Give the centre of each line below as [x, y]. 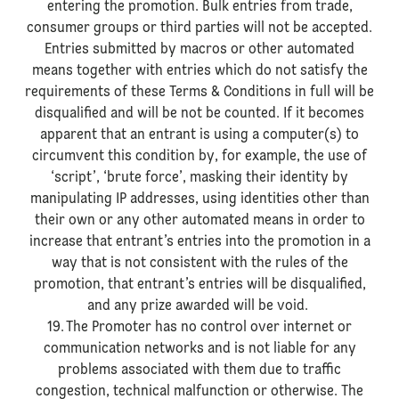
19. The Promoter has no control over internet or [199, 328]
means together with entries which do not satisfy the [199, 71]
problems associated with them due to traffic [199, 370]
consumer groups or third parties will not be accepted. [199, 28]
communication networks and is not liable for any [199, 349]
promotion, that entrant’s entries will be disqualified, [199, 285]
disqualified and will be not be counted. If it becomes [199, 114]
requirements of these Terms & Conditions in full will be [199, 93]
